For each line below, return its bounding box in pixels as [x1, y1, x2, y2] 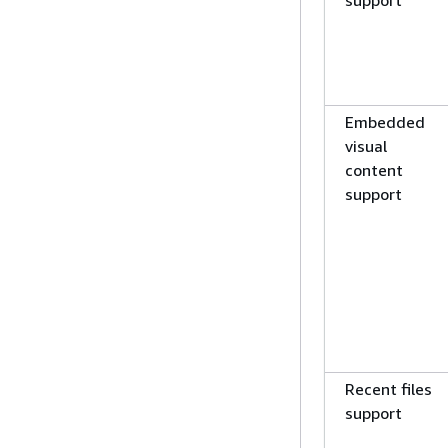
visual [345, 136, 387, 156]
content [345, 160, 403, 180]
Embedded [345, 112, 425, 132]
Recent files [345, 379, 432, 399]
